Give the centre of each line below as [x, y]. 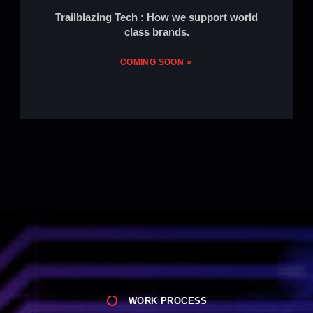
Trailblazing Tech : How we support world [156, 17]
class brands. [156, 31]
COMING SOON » [156, 62]
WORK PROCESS [168, 300]
